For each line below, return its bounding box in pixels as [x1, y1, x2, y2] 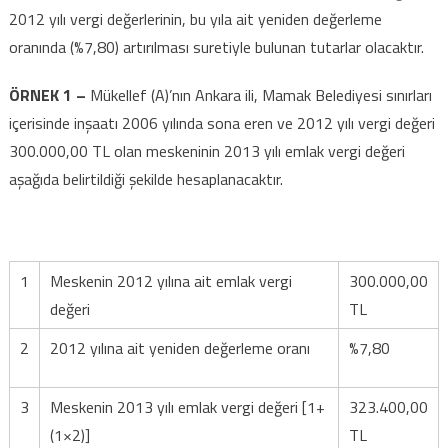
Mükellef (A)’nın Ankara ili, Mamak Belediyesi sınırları [89, 82, 432, 107]
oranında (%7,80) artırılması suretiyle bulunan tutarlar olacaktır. [8, 34, 424, 59]
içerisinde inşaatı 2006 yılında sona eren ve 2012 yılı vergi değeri [8, 110, 435, 135]
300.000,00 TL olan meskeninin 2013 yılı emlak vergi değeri [8, 138, 405, 163]
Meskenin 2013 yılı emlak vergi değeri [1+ [50, 394, 325, 419]
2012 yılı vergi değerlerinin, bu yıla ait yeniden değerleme [8, 6, 382, 31]
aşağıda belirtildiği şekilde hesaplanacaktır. [8, 166, 283, 191]
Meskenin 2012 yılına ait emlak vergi [50, 268, 292, 293]
